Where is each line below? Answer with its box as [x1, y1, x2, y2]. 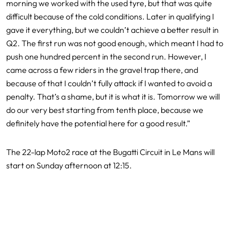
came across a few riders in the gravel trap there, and [6, 64, 198, 75]
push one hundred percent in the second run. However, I [6, 51, 206, 62]
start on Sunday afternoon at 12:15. [6, 160, 132, 170]
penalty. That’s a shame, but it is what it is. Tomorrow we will [6, 91, 220, 102]
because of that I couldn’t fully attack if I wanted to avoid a [6, 78, 212, 88]
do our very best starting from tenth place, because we [6, 104, 203, 115]
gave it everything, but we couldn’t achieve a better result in [6, 24, 219, 35]
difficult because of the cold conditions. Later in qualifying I [6, 11, 214, 22]
